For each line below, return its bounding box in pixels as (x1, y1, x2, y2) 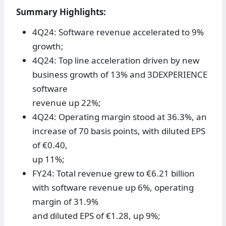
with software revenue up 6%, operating (32, 182, 194, 194)
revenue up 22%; (32, 97, 101, 109)
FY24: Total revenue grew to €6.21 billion (32, 167, 195, 180)
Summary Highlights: (16, 6, 106, 18)
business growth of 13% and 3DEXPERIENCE (32, 69, 207, 81)
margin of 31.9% (32, 196, 98, 208)
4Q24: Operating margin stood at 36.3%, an (32, 111, 207, 123)
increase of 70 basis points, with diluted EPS (32, 125, 205, 137)
